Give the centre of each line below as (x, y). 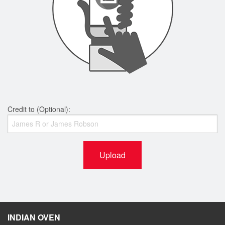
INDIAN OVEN (34, 217)
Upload (113, 155)
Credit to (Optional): (39, 109)
